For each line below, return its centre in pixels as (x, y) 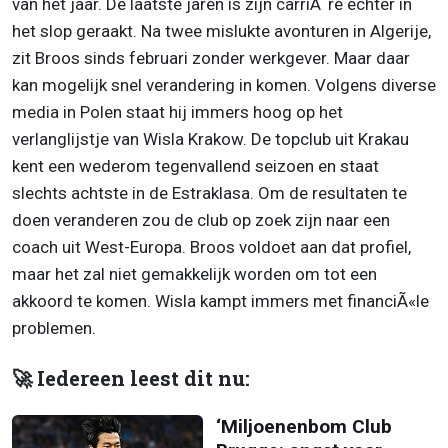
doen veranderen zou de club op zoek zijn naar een (201, 219)
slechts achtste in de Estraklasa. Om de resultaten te (209, 192)
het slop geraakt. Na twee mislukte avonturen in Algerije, (221, 30)
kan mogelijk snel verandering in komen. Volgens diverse (224, 84)
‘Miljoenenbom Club (303, 426)
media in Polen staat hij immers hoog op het (177, 111)
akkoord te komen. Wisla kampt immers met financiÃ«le (220, 300)
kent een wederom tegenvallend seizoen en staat (195, 165)
